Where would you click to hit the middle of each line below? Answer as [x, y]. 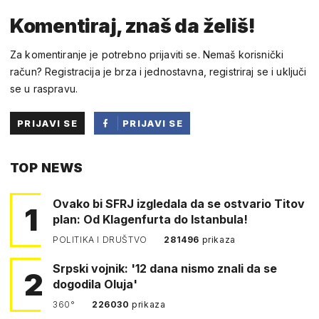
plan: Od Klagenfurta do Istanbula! [150, 219]
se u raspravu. [44, 88]
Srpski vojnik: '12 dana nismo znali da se [165, 268]
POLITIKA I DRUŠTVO [101, 239]
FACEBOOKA [156, 168]
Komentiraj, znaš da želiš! [133, 26]
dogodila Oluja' [95, 284]
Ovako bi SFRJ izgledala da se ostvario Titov [179, 203]
